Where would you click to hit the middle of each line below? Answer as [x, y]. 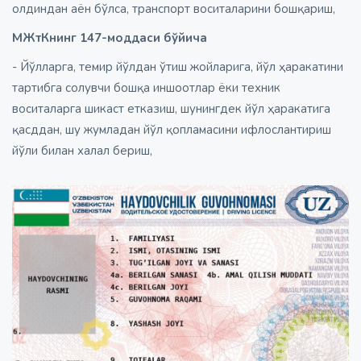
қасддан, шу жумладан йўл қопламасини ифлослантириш [172, 130]
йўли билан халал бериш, [82, 151]
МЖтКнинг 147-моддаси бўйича [110, 38]
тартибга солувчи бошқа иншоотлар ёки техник [146, 88]
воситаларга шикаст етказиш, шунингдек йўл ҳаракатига [171, 109]
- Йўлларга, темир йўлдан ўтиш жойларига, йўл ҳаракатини [178, 67]
